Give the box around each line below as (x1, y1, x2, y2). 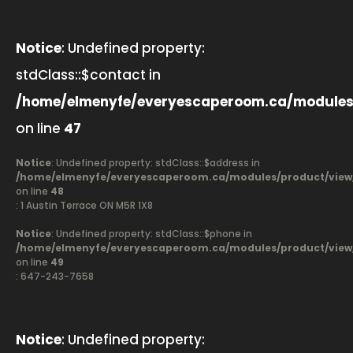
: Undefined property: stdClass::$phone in (51, 227, 252, 240)
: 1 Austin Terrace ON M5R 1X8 (16, 199, 153, 212)
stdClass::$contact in (16, 65, 161, 84)
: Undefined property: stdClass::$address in (51, 156, 260, 169)
